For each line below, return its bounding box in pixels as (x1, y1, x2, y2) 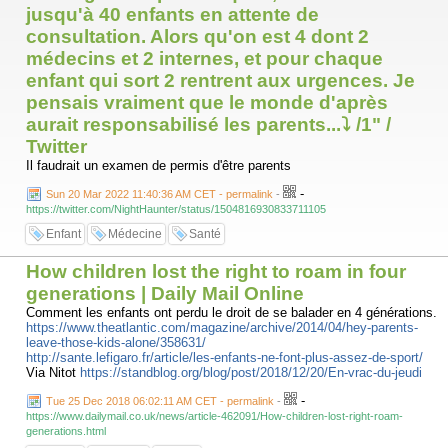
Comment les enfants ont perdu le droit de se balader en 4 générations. (26, 305, 437, 320)
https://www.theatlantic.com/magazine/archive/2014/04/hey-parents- (26, 320, 418, 335)
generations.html (26, 425, 106, 437)
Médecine (108, 227, 162, 241)
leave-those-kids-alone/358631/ (26, 335, 206, 350)
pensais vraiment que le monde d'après (26, 92, 388, 113)
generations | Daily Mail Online (26, 283, 304, 304)
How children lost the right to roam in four (26, 261, 406, 282)
